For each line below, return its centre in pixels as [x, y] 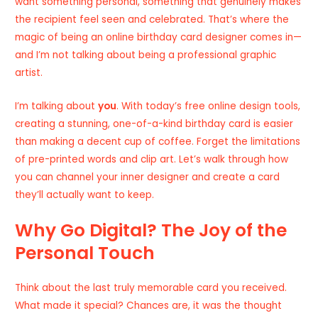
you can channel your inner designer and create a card [148, 177]
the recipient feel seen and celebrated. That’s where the [152, 19]
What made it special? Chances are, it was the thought [149, 305]
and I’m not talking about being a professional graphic [146, 55]
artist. [29, 72]
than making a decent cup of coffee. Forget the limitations [158, 141]
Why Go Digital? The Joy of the [151, 230]
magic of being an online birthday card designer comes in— [159, 37]
